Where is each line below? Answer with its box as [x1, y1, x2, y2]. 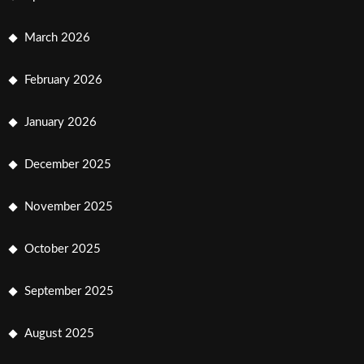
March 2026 [24, 31, 90, 44]
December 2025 [24, 158, 111, 171]
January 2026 [24, 115, 97, 128]
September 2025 [24, 284, 114, 297]
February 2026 [24, 73, 102, 86]
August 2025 [24, 327, 94, 340]
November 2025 [24, 200, 113, 213]
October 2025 [24, 242, 101, 255]
